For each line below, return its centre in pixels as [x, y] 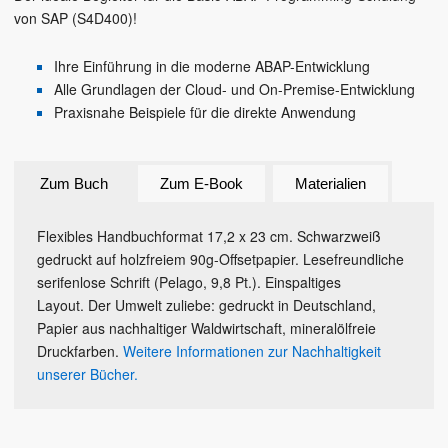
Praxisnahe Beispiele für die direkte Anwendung [205, 112]
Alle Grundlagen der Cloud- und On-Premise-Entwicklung [234, 89]
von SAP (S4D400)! [75, 18]
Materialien [330, 184]
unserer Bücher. [87, 374]
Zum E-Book [201, 184]
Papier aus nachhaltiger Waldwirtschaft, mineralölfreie [206, 328]
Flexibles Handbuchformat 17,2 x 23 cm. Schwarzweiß [209, 236]
